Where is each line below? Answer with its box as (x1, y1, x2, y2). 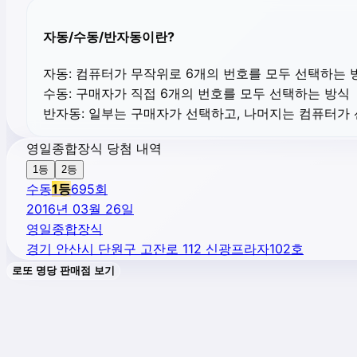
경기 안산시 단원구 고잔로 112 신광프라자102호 (26, 241, 304, 257)
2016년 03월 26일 (26, 201, 134, 218)
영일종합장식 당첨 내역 (26, 140, 162, 157)
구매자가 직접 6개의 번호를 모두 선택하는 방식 (72, 85, 350, 102)
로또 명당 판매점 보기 (12, 265, 115, 277)
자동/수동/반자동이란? (43, 28, 175, 45)
